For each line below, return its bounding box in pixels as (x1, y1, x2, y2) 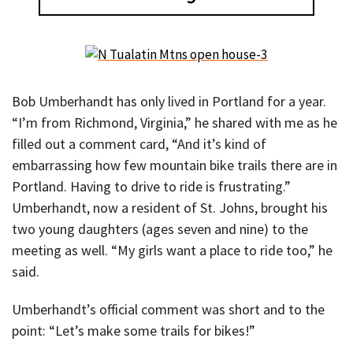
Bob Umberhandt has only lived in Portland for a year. (12, 91, 326, 110)
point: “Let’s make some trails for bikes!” (12, 321, 255, 340)
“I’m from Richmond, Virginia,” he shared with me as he (12, 113, 337, 132)
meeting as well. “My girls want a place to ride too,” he (12, 240, 333, 259)
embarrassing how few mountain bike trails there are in (12, 155, 337, 174)
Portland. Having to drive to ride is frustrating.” (12, 176, 291, 195)
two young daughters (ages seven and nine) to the (12, 219, 308, 238)
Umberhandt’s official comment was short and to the (12, 300, 325, 319)
